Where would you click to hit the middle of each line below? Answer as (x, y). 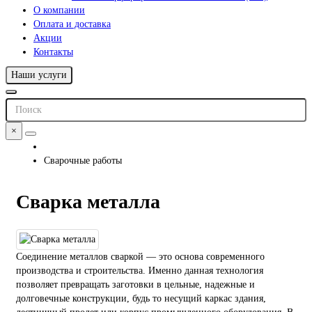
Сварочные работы (83, 161)
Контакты (53, 52)
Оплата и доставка (72, 24)
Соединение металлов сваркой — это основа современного (140, 256)
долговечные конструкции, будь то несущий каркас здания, (141, 298)
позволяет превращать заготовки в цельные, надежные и (135, 284)
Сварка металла (88, 201)
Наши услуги (39, 75)
